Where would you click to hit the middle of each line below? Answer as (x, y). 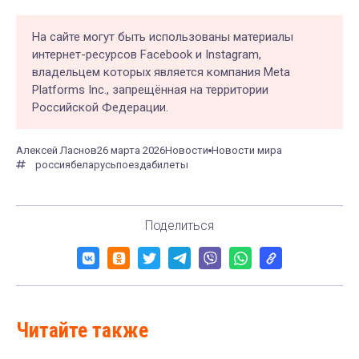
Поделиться (179, 226)
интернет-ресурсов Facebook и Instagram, (147, 55)
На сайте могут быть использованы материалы (163, 37)
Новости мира (247, 151)
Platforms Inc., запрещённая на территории (150, 90)
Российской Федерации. (100, 108)
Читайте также (82, 331)
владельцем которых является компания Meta (161, 73)
